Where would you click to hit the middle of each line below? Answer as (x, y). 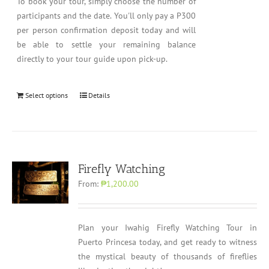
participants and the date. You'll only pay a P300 (106, 16)
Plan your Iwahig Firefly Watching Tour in (168, 228)
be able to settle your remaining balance (106, 44)
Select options (47, 95)
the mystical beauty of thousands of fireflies (168, 256)
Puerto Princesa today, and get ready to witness (168, 242)
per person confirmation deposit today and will (106, 30)
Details (99, 95)
